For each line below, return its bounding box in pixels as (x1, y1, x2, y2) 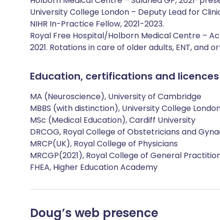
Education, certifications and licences (30, 69, 219, 83)
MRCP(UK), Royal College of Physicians (30, 138, 178, 149)
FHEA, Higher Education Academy (30, 162, 158, 173)
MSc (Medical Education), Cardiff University (30, 114, 195, 126)
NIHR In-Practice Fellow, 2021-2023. (30, 18, 164, 29)
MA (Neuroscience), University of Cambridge (30, 91, 201, 102)
